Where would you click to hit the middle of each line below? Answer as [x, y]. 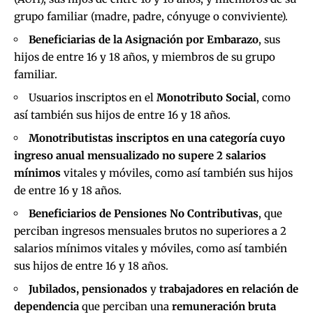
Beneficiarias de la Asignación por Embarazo [144, 39]
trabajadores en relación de [229, 289]
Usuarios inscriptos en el [93, 97]
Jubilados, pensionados [88, 289]
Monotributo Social [206, 97]
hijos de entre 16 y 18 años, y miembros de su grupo [145, 57]
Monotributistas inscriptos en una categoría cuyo [157, 138]
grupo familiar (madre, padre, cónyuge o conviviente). [151, 16]
